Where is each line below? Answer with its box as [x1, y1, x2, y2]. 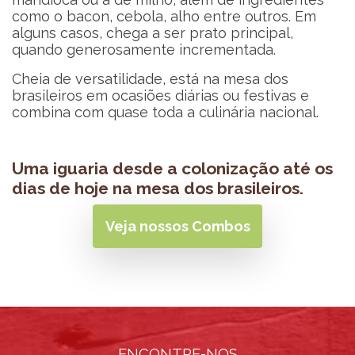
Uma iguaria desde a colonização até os [12, 158, 333, 178]
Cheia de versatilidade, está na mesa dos [12, 71, 288, 87]
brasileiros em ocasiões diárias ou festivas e [12, 87, 309, 104]
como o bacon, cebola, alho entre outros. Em [12, 8, 316, 25]
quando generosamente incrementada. [12, 41, 276, 58]
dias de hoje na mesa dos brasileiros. [12, 178, 303, 198]
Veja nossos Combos [105, 218, 250, 235]
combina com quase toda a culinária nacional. [12, 104, 319, 120]
